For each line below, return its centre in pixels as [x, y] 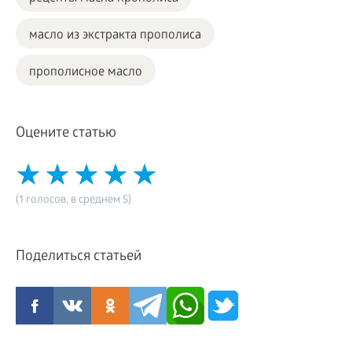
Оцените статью [66, 134]
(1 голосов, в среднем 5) [73, 200]
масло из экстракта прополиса [115, 35]
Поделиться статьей [79, 257]
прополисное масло [86, 72]
